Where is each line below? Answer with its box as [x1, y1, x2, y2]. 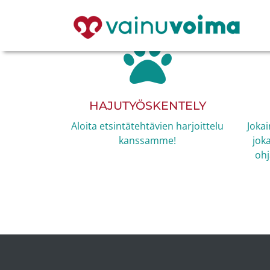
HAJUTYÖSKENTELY [89, 98, 206, 113]
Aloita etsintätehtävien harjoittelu [71, 119, 224, 133]
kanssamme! [119, 134, 176, 147]
